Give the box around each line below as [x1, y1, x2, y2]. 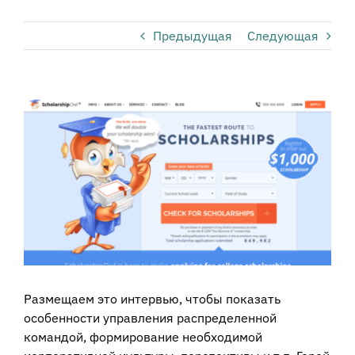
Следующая [247, 28, 319, 44]
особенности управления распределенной [24, 309, 277, 326]
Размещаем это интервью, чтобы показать [24, 290, 281, 307]
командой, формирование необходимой [24, 328, 262, 345]
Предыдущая [153, 28, 232, 44]
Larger [23, 117, 59, 134]
